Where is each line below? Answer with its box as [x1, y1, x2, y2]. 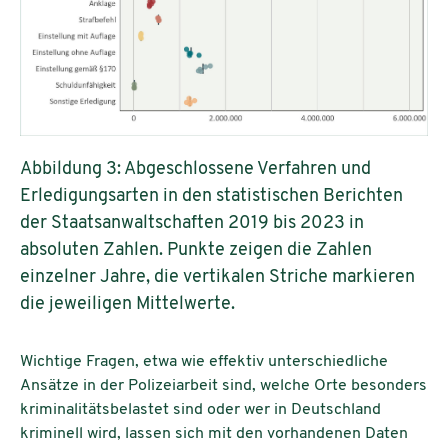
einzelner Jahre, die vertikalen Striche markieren [20, 267, 415, 287]
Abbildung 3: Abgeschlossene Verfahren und [20, 159, 371, 179]
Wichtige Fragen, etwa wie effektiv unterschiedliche [20, 353, 388, 370]
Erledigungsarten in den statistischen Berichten [20, 186, 403, 206]
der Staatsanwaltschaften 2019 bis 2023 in [20, 213, 364, 233]
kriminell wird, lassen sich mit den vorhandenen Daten [20, 425, 408, 442]
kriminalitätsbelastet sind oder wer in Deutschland [20, 401, 381, 418]
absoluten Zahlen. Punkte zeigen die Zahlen [20, 240, 372, 260]
